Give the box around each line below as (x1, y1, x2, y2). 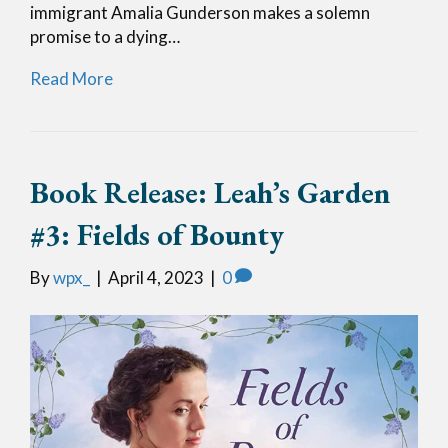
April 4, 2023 (108, 267, 204, 289)
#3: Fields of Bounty (30, 215, 284, 255)
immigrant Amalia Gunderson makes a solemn (30, 2, 370, 24)
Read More (30, 68, 113, 90)
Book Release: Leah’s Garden (30, 173, 390, 213)
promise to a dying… (30, 26, 180, 48)
